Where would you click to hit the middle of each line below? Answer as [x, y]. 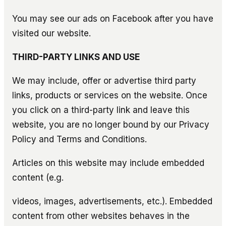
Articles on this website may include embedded [108, 163]
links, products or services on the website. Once [110, 95]
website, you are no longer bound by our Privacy [111, 124]
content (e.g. [38, 177]
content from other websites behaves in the [101, 216]
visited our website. [51, 33]
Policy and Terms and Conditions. [79, 139]
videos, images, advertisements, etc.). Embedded [112, 201]
